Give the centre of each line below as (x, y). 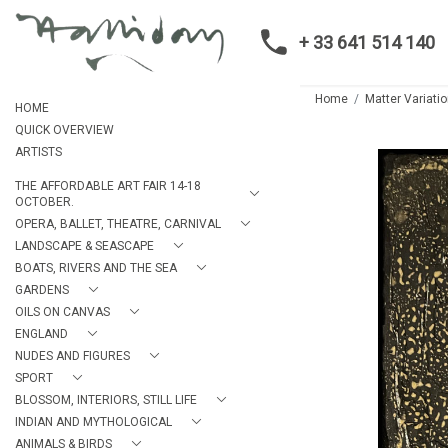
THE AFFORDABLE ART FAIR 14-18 (108, 186)
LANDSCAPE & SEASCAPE (84, 246)
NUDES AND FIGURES (72, 356)
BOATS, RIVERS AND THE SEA (96, 268)
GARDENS (42, 290)
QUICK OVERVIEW (64, 130)
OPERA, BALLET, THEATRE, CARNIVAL (118, 224)
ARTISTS (38, 152)
